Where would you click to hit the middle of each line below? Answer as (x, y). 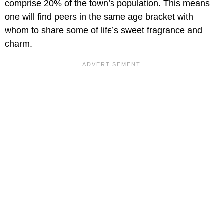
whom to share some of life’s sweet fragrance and (104, 30)
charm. (19, 44)
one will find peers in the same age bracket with (99, 17)
